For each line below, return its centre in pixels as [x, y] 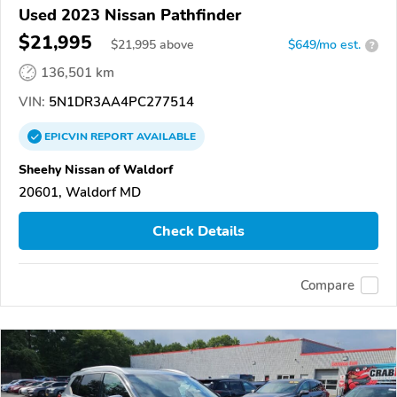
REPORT [112, 137]
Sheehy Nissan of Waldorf [96, 170]
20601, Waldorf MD [80, 193]
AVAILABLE [165, 137]
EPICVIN [67, 137]
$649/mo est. [324, 45]
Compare [327, 285]
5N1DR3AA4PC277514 [120, 102]
